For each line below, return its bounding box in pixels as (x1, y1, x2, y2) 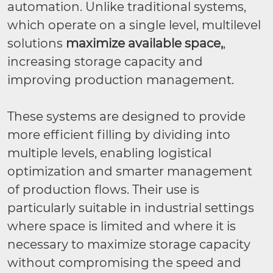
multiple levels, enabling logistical (7, 146, 211, 160)
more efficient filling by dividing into (7, 127, 230, 142)
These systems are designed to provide (7, 109, 246, 124)
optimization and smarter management (7, 164, 252, 179)
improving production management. (7, 73, 234, 87)
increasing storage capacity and (7, 54, 203, 69)
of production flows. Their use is (7, 182, 199, 197)
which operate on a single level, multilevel (7, 18, 261, 32)
